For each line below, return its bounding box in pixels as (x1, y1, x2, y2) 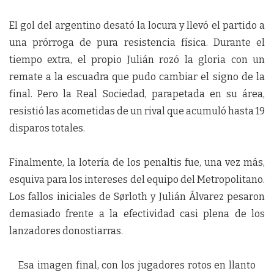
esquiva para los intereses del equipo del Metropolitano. (9, 174, 265, 185)
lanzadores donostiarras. (9, 225, 123, 237)
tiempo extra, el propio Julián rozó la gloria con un (9, 54, 265, 65)
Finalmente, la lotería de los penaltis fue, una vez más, (9, 157, 265, 168)
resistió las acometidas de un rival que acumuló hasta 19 (9, 105, 265, 117)
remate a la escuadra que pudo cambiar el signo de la (9, 71, 265, 83)
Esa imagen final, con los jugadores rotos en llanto (18, 259, 256, 271)
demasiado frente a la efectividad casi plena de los (9, 208, 265, 220)
